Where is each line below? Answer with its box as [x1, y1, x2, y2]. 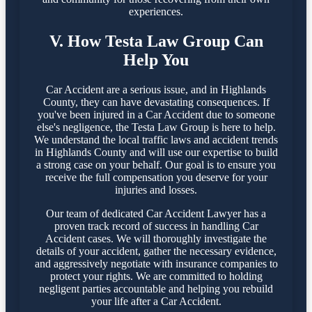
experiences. [129, 5, 183, 17]
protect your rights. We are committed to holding [49, 270, 263, 282]
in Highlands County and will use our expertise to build [34, 146, 278, 158]
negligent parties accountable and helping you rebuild [39, 282, 273, 295]
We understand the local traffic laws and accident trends [34, 133, 278, 146]
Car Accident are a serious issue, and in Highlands [46, 83, 266, 95]
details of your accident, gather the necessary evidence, [36, 244, 276, 257]
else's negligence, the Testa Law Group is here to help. [36, 120, 276, 133]
